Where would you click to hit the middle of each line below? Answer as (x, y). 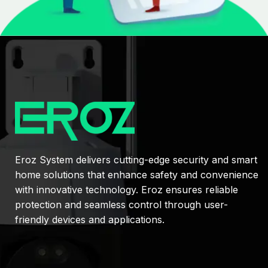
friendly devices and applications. (90, 219)
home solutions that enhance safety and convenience (137, 174)
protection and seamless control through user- (121, 204)
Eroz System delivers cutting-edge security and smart (136, 159)
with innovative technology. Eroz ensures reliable (127, 189)
